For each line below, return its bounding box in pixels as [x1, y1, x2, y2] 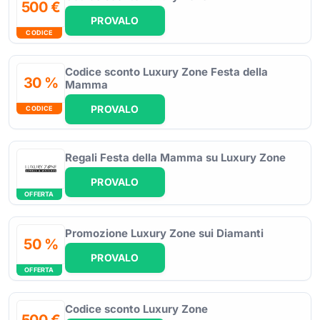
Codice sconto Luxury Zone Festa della [65, 64, 268, 79]
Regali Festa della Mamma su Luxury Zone [65, 150, 286, 164]
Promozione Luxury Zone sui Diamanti [65, 226, 264, 240]
